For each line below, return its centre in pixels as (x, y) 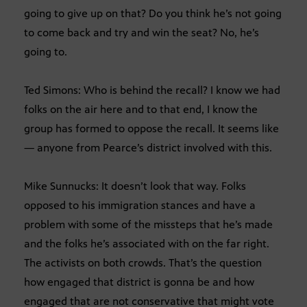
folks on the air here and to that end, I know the (141, 109)
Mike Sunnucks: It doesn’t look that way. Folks (135, 186)
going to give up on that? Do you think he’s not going (153, 13)
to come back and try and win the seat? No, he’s (142, 32)
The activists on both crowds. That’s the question (143, 262)
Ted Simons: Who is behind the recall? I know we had (152, 90)
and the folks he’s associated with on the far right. (147, 243)
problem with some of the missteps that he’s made (148, 224)
